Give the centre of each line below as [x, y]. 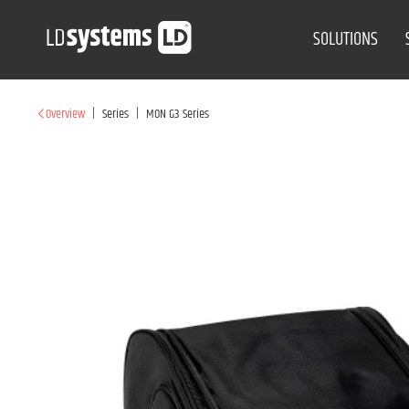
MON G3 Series [178, 114]
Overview [65, 114]
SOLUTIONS [346, 40]
